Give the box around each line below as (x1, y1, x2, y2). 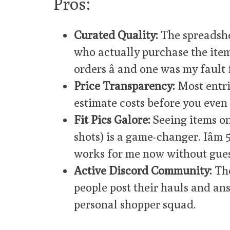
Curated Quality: (74, 27, 158, 42)
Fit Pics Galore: (74, 112, 150, 126)
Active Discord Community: (74, 163, 212, 177)
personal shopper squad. (74, 197, 196, 211)
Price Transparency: (74, 78, 175, 92)
